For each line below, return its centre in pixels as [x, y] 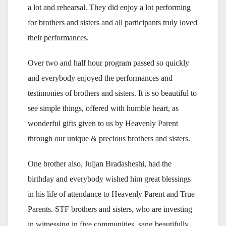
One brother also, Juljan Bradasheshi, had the [100, 163]
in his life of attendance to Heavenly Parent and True [111, 194]
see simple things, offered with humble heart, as [103, 108]
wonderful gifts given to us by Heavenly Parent [103, 123]
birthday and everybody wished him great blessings [109, 179]
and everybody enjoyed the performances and [100, 78]
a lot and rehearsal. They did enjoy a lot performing [109, 7]
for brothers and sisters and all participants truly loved [112, 22]
